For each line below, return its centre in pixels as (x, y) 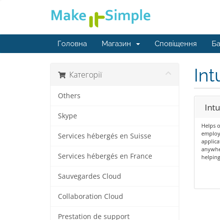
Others (69, 96)
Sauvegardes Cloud (90, 176)
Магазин (118, 44)
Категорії (84, 75)
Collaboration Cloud (91, 196)
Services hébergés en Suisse (105, 136)
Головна (72, 44)
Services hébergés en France (105, 156)
